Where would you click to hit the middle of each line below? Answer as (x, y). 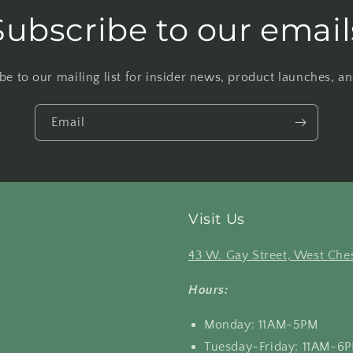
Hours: (208, 290)
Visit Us (217, 219)
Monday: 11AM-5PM (261, 325)
